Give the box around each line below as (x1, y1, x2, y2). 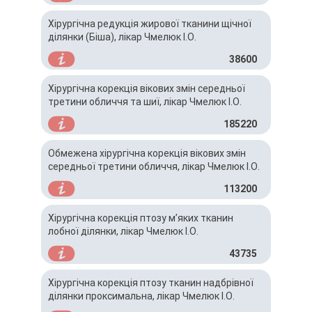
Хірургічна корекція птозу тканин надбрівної (48, 277, 253, 288)
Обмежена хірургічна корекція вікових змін (48, 148, 246, 159)
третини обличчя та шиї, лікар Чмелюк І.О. (48, 96, 242, 107)
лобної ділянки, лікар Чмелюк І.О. (48, 226, 198, 237)
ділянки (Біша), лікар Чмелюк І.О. (48, 31, 196, 42)
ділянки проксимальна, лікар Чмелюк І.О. (48, 290, 235, 302)
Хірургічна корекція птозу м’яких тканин (48, 212, 233, 224)
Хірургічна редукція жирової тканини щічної (48, 18, 251, 29)
